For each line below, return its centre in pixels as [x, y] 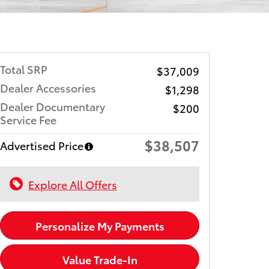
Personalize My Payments [100, 225]
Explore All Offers [73, 184]
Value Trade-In [100, 259]
